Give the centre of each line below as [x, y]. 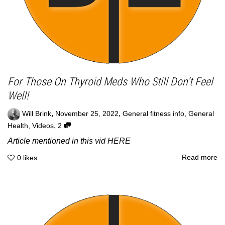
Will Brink [37, 114]
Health [18, 126]
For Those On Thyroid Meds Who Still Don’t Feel [110, 81]
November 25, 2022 [87, 114]
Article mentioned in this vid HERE [69, 141]
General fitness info [153, 114]
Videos [43, 126]
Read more [200, 158]
